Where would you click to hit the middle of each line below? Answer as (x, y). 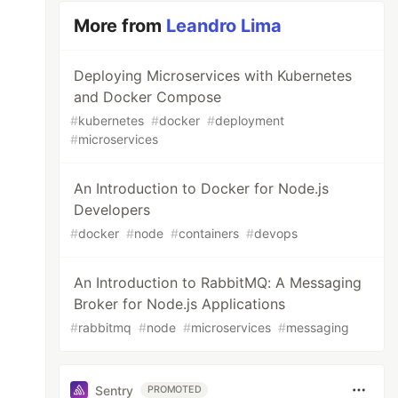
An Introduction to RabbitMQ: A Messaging (218, 283)
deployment (250, 120)
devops (276, 233)
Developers (112, 210)
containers (209, 233)
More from (120, 26)
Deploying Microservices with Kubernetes (213, 76)
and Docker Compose (148, 97)
